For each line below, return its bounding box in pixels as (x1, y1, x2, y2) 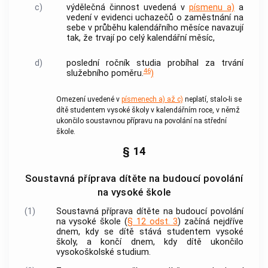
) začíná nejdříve (178, 216, 243, 227)
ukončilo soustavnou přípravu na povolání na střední (56, 116, 227, 125)
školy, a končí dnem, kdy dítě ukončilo (56, 236, 243, 247)
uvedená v (139, 2, 189, 13)
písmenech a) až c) (121, 95, 183, 103)
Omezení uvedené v (56, 95, 121, 103)
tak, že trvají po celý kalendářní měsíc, (66, 32, 215, 43)
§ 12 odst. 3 (127, 216, 178, 227)
